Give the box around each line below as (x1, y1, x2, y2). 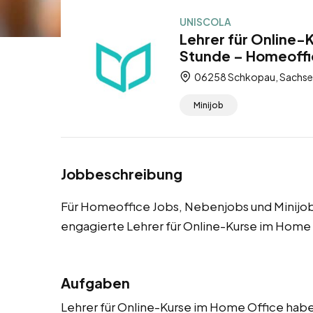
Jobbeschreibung (61, 165, 182, 183)
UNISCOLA (180, 15, 231, 28)
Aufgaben (61, 274, 130, 292)
